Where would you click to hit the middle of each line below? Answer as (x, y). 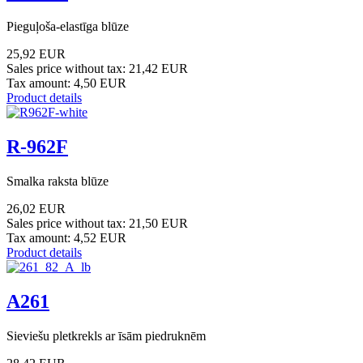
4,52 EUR (100, 237)
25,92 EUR (36, 53)
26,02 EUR (36, 208)
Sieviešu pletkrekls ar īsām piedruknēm (106, 335)
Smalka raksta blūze (58, 181)
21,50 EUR (158, 223)
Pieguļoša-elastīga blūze (68, 26)
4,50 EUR (100, 83)
